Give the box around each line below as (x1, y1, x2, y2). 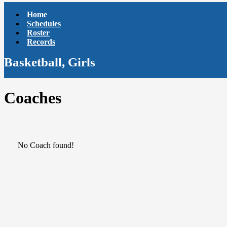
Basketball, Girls (4, 55, 95, 69)
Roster (27, 28, 50, 37)
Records (27, 37, 55, 47)
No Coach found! (17, 141, 74, 150)
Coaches (4, 89, 61, 107)
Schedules (27, 19, 61, 28)
